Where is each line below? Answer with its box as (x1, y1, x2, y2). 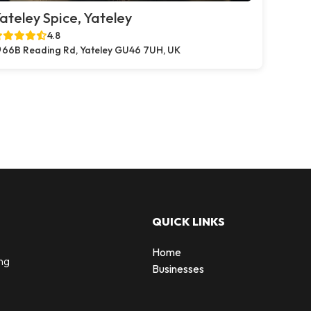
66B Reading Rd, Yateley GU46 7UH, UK (2, 44, 180, 56)
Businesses (152, 261, 204, 276)
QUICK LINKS (152, 214, 225, 228)
